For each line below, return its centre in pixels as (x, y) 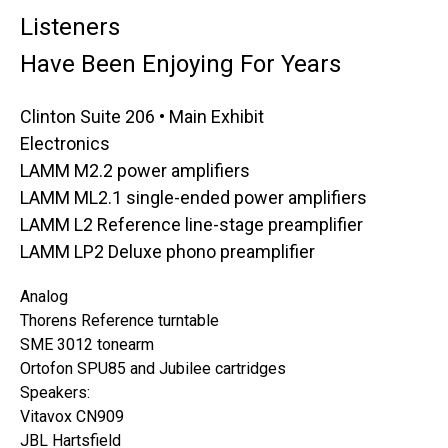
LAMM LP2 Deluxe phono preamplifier (167, 251)
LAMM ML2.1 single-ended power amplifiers (193, 197)
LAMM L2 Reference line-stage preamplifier (191, 224)
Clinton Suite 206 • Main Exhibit (142, 116)
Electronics (65, 143)
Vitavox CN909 (72, 416)
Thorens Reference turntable (119, 320)
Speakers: (55, 392)
